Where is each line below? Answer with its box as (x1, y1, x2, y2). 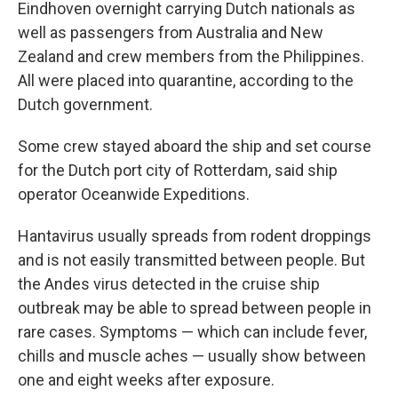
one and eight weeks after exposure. (18, 370, 275, 389)
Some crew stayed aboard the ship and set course (18, 136, 371, 155)
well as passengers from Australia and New (18, 22, 323, 42)
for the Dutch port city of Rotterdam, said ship (18, 160, 338, 179)
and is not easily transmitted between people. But (18, 250, 365, 269)
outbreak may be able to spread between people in (18, 298, 371, 317)
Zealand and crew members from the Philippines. (18, 46, 364, 66)
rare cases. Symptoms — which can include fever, (18, 322, 367, 341)
